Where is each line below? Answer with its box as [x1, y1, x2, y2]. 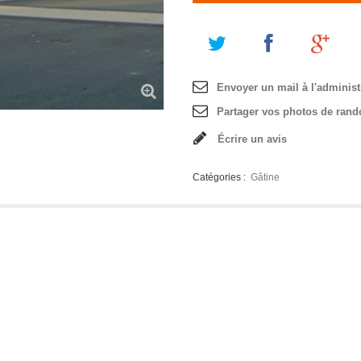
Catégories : [193, 172, 248, 183]
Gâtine [251, 172, 280, 183]
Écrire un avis [218, 133, 287, 145]
